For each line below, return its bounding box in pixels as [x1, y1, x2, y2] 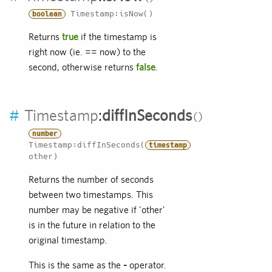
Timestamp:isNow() [66, 9, 153, 19]
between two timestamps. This [29, 189, 153, 201]
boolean [32, 10, 62, 19]
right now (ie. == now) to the [29, 46, 146, 58]
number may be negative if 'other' [29, 204, 165, 216]
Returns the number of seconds [29, 174, 154, 186]
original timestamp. [29, 234, 107, 246]
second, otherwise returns [29, 61, 136, 73]
